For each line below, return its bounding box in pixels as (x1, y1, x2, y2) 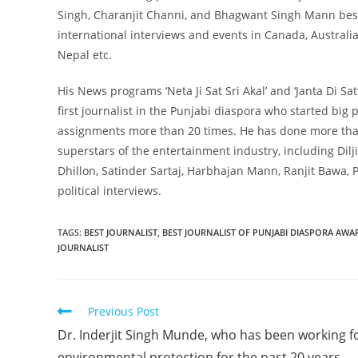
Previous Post (88, 303, 159, 319)
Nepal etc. (58, 46, 112, 62)
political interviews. (58, 182, 161, 198)
